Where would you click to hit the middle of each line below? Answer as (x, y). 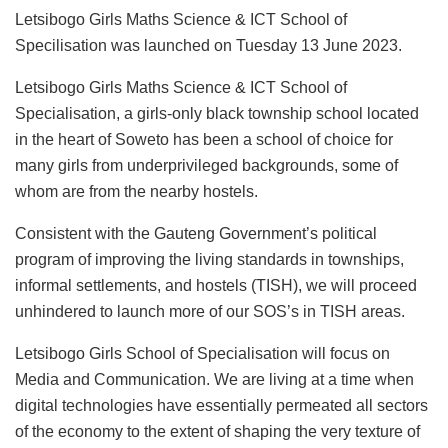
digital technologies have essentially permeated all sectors (221, 405)
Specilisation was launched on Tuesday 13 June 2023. (208, 45)
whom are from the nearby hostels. (136, 191)
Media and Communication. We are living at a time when (214, 379)
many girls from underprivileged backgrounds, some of (206, 165)
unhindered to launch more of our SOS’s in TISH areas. (210, 311)
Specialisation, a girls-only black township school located (217, 113)
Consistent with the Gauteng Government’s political (196, 233)
